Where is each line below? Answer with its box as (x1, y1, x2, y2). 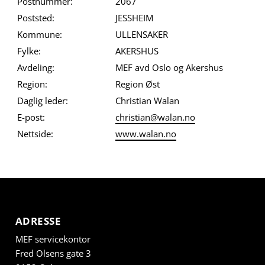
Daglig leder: (17, 95, 68, 107)
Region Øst (115, 78, 160, 91)
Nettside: (17, 128, 53, 140)
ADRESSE (15, 214, 62, 228)
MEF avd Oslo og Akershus (115, 62, 223, 74)
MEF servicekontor (15, 233, 91, 245)
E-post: (17, 111, 45, 124)
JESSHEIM (115, 12, 153, 24)
